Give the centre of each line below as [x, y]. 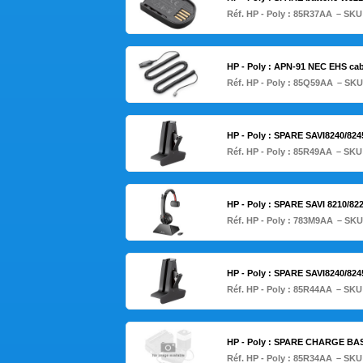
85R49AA [312, 152]
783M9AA [313, 221]
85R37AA [312, 14]
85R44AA [312, 290]
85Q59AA [313, 83]
